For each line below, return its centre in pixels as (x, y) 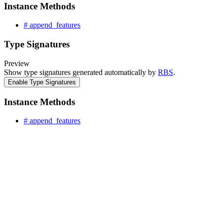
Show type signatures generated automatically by (81, 72)
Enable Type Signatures (42, 82)
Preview (17, 63)
